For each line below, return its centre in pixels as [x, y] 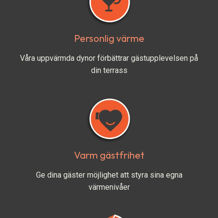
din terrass [109, 70]
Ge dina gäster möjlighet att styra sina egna [109, 175]
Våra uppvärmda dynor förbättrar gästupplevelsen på [109, 58]
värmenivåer [109, 187]
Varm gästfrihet [109, 155]
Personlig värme [109, 38]
